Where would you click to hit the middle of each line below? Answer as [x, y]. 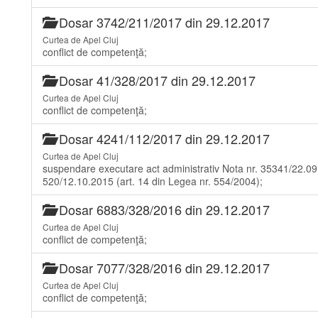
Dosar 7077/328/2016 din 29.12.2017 [163, 268]
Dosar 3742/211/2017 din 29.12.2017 [163, 22]
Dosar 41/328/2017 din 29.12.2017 [155, 80]
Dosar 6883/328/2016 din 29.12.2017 [163, 209]
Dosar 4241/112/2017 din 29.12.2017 [163, 138]
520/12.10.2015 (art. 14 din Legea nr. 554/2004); [153, 181]
